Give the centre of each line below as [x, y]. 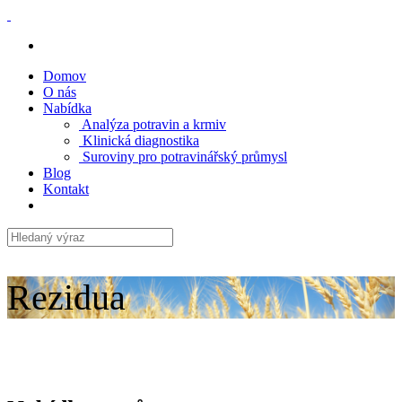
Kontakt [66, 189]
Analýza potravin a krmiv [153, 124]
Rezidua [66, 298]
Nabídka [67, 108]
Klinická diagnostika [139, 140]
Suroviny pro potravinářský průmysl [183, 157]
